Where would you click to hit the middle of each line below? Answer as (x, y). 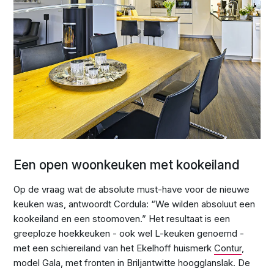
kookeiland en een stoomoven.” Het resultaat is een (122, 218)
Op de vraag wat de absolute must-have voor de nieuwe (132, 189)
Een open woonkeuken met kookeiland (127, 165)
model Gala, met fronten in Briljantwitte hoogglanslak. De (132, 262)
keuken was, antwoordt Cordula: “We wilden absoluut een (135, 204)
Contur (228, 248)
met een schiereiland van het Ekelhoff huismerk (114, 248)
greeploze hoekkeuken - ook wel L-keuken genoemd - (129, 233)
